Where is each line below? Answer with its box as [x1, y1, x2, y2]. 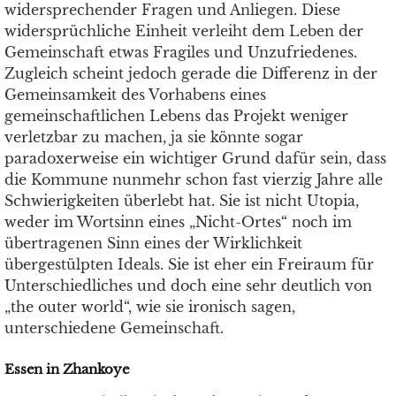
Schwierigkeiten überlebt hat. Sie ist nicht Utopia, [4, 192, 359, 209]
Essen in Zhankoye [4, 361, 130, 377]
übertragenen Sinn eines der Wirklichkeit [4, 234, 302, 252]
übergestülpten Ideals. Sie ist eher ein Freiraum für [4, 255, 374, 273]
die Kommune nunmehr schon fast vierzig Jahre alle [4, 171, 383, 188]
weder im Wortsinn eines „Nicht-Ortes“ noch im [4, 213, 352, 231]
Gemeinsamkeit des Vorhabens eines [4, 86, 266, 103]
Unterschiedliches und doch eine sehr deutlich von [4, 277, 372, 294]
